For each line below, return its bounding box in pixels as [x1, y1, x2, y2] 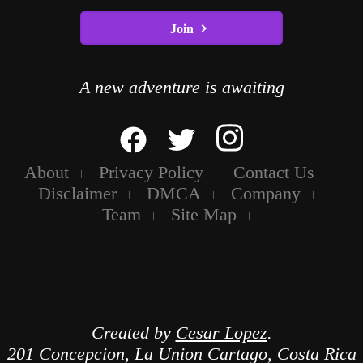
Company [230, 183, 301, 204]
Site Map [170, 204, 237, 225]
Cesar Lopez [175, 322, 267, 344]
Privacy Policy [98, 162, 203, 183]
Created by [91, 322, 176, 344]
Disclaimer [37, 183, 117, 204]
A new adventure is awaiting [79, 76, 284, 97]
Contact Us [233, 162, 314, 183]
